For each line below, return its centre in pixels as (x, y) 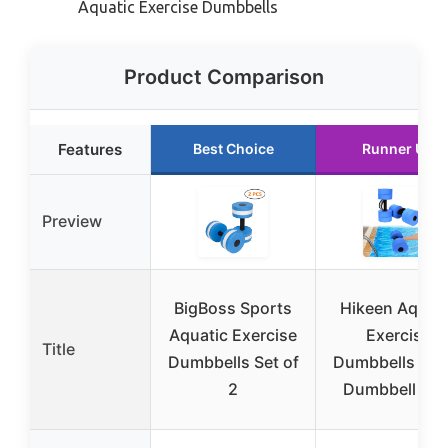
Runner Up (398, 149)
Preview (72, 221)
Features (90, 150)
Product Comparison (224, 77)
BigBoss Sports (233, 308)
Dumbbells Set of (233, 362)
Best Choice (233, 149)
